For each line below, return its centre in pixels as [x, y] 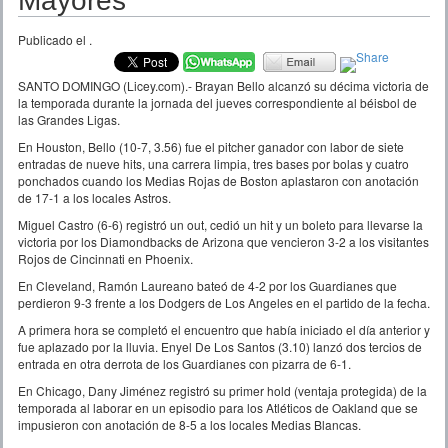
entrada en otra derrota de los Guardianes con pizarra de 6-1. [184, 363]
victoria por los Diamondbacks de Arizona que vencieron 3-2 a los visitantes [223, 241]
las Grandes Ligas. [69, 119]
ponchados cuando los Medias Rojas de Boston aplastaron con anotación [218, 180]
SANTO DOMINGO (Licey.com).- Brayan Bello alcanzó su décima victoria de [223, 85]
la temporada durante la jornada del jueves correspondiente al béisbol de [217, 102]
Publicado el [53, 39]
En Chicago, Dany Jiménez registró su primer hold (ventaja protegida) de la [222, 390]
